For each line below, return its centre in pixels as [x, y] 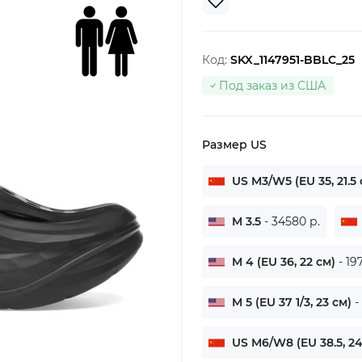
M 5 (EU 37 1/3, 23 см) [292, 302]
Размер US [234, 144]
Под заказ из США [272, 85]
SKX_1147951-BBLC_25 [293, 59]
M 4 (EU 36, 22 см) [284, 261]
